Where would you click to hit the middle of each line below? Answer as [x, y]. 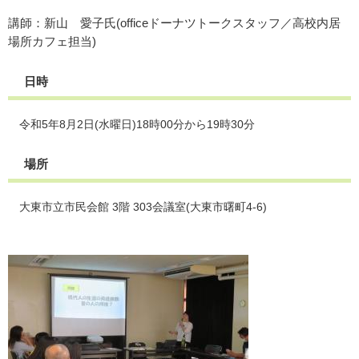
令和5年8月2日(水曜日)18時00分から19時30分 [137, 124]
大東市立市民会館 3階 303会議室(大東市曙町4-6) [143, 207]
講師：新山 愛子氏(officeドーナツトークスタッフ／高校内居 [174, 23]
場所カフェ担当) [52, 41]
